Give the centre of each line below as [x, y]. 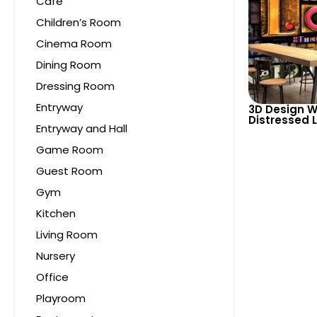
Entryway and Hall [82, 128]
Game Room [70, 149]
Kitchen [56, 213]
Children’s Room [79, 22]
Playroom [61, 298]
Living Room [67, 234]
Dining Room [69, 64]
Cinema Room [74, 43]
